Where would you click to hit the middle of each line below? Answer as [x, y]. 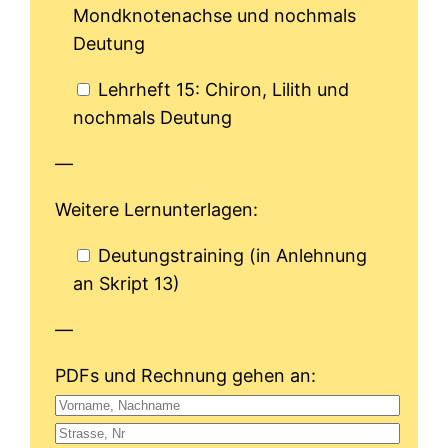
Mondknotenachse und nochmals [215, 16]
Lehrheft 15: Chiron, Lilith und [224, 90]
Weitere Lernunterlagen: [157, 210]
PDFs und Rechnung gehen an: [186, 376]
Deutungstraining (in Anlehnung [233, 256]
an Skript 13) [127, 284]
